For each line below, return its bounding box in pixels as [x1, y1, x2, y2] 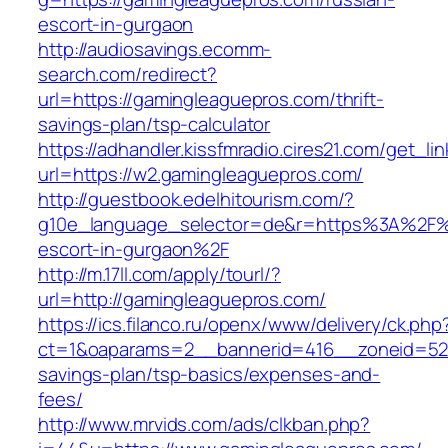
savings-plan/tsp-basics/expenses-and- [38, 361, 381, 388]
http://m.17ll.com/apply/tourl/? [38, 261, 281, 288]
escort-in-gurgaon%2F [38, 236, 229, 263]
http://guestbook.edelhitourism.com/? [38, 186, 355, 213]
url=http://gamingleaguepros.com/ [38, 286, 326, 313]
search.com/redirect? [38, 61, 217, 88]
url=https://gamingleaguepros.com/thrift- [38, 86, 384, 113]
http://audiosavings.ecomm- [38, 36, 272, 63]
